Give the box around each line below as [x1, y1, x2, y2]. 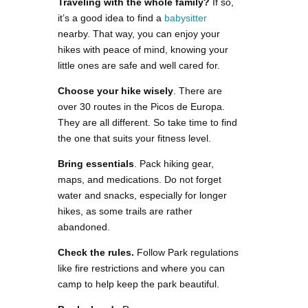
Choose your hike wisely [58, 85, 173, 97]
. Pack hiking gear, [134, 158, 214, 170]
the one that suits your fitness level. [58, 133, 211, 144]
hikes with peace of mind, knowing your [58, 44, 228, 56]
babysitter [164, 12, 207, 24]
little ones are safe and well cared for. [58, 60, 220, 71]
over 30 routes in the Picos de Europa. [58, 101, 225, 113]
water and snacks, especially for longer [58, 190, 227, 201]
